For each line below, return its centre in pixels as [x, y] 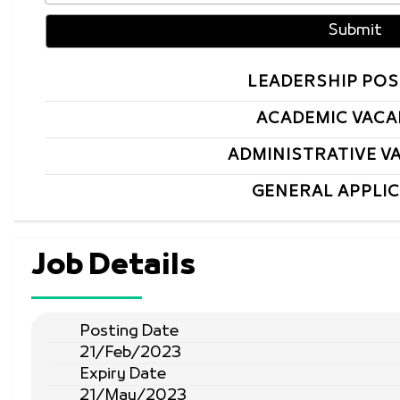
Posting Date [129, 332]
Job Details [113, 267]
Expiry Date [123, 375]
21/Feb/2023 [131, 353]
